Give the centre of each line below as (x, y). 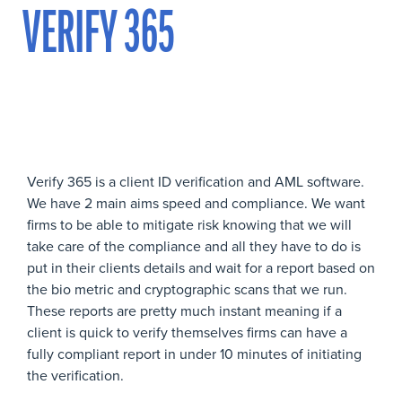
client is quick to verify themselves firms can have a (187, 332)
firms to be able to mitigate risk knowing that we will (189, 224)
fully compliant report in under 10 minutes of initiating (194, 354)
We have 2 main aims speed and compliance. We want (196, 203)
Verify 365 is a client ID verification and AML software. (196, 181)
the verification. (75, 375)
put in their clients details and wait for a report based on (201, 267)
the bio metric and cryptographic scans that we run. (187, 289)
